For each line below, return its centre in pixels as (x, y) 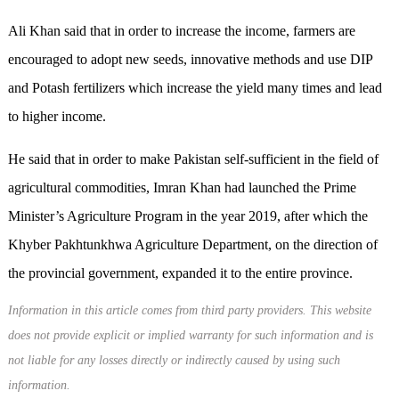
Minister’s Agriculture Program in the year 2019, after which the (187, 216)
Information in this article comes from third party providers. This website (189, 311)
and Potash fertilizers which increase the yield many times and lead (195, 88)
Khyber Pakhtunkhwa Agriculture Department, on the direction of (192, 245)
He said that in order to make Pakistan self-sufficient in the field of (193, 159)
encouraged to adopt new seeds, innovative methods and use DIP (190, 60)
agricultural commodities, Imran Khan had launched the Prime (182, 188)
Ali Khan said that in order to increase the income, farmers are (181, 31)
